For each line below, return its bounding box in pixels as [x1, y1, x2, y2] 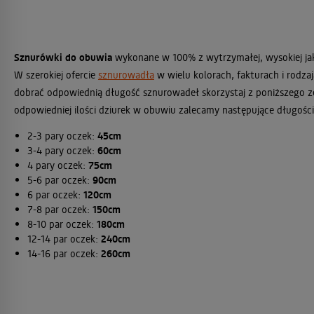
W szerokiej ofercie [14, 68, 98, 81]
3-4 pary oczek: [27, 144, 97, 157]
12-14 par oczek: [27, 232, 101, 245]
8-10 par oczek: [27, 217, 97, 231]
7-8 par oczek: [27, 203, 93, 216]
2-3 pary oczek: [27, 129, 97, 142]
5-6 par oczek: [27, 173, 93, 186]
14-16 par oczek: [27, 247, 101, 260]
